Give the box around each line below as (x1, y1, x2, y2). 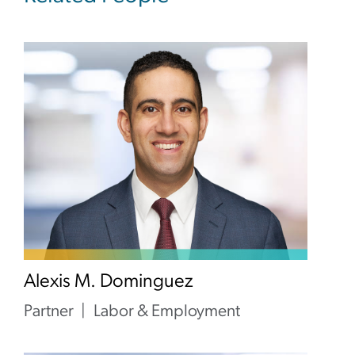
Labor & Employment (94, 303, 240, 320)
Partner (24, 303, 74, 320)
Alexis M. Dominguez (24, 273, 193, 292)
